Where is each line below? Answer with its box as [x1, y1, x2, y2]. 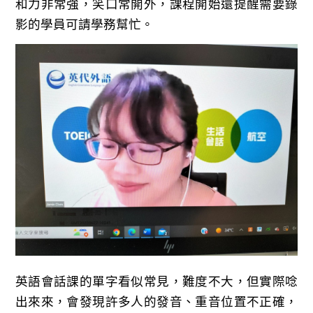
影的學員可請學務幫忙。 [15, 15, 154, 33]
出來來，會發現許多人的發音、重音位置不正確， [15, 292, 298, 310]
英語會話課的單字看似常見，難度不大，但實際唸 [15, 272, 298, 290]
